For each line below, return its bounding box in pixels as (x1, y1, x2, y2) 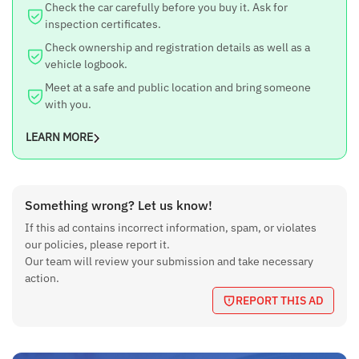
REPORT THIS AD (236, 293, 324, 308)
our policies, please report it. (25, 237, 170, 252)
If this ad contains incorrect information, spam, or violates (25, 220, 317, 235)
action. (25, 271, 59, 285)
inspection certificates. (45, 17, 161, 31)
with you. (45, 97, 91, 111)
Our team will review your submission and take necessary (25, 254, 313, 268)
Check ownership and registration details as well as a (45, 40, 310, 54)
